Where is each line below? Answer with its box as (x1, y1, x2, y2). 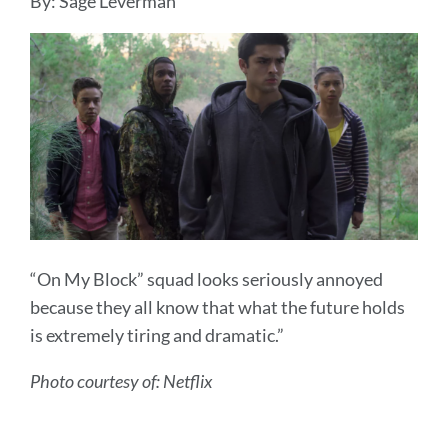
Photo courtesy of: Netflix (30, 369, 212, 392)
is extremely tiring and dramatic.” (30, 323, 284, 346)
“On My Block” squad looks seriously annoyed (30, 267, 383, 290)
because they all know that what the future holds (30, 295, 405, 318)
